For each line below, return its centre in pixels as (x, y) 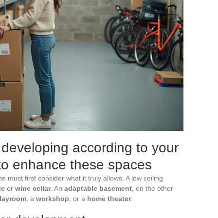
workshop (53, 198)
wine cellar (33, 188)
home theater (109, 198)
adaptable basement (98, 188)
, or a (78, 198)
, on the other (153, 188)
